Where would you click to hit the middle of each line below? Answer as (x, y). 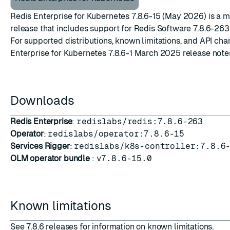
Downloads (44, 100)
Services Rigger (40, 146)
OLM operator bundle (50, 158)
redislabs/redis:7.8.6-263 (140, 121)
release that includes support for (72, 28)
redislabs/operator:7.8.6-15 (116, 134)
